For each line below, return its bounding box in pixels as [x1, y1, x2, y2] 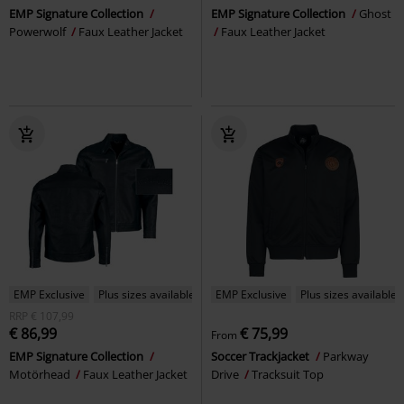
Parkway [323, 347, 369, 364]
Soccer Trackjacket [211, 347, 312, 364]
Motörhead [9, 365, 73, 382]
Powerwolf [9, 23, 69, 40]
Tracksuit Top [252, 365, 324, 382]
